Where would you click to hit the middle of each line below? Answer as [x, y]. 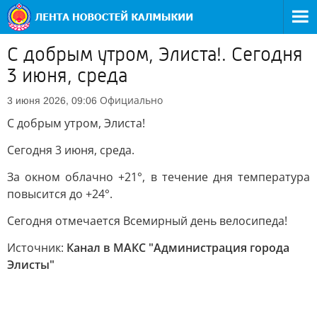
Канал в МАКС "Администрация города [178, 248]
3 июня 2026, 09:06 [52, 100]
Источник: [37, 248]
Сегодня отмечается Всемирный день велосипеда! [147, 221]
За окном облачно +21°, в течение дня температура [158, 177]
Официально [131, 100]
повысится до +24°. [60, 194]
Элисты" [31, 265]
